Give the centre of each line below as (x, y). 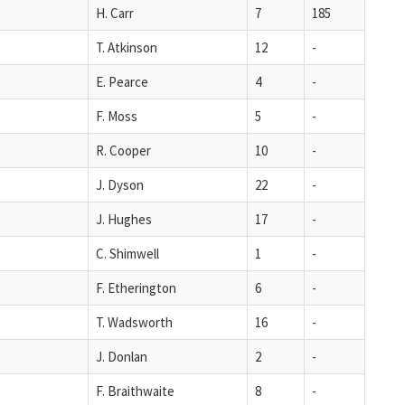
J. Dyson (120, 184)
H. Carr (115, 13)
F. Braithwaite (135, 391)
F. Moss (117, 116)
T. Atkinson (127, 47)
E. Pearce (122, 81)
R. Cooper (123, 150)
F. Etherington (136, 287)
